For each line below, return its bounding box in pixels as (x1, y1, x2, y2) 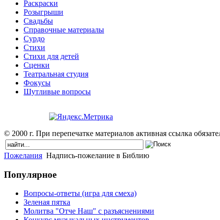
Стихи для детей (24, 52, 79, 60)
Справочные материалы (24, 25, 104, 34)
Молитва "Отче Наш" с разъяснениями (24, 207, 154, 216)
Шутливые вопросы (24, 87, 91, 96)
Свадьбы (24, 16, 53, 25)
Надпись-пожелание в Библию (44, 151, 149, 160)
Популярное (4, 169, 56, 180)
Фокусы (24, 78, 51, 87)
